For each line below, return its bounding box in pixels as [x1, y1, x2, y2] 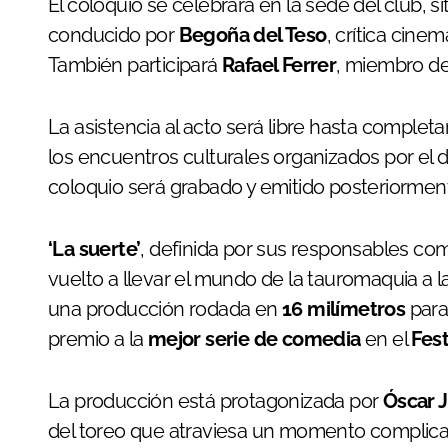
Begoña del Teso [178, 22, 327, 47]
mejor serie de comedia [147, 326, 361, 351]
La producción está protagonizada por [48, 388, 383, 413]
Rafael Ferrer [222, 52, 337, 77]
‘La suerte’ [48, 236, 141, 261]
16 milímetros [282, 296, 406, 321]
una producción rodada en [48, 296, 282, 321]
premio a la [48, 326, 148, 351]
